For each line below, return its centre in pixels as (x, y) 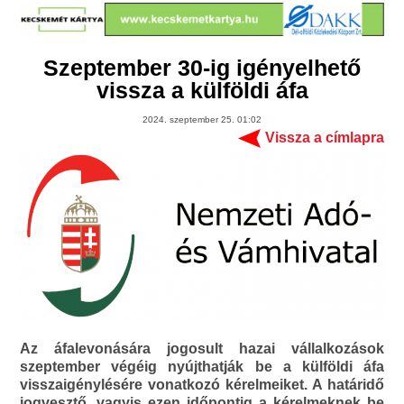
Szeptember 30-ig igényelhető (202, 68)
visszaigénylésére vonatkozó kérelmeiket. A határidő (202, 384)
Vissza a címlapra (324, 138)
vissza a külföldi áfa (202, 91)
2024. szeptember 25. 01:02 (202, 120)
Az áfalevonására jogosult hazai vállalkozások (202, 348)
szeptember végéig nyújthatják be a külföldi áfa (202, 366)
